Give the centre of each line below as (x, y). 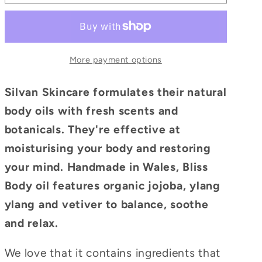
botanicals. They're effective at (92, 129)
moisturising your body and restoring (108, 148)
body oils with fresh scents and (91, 111)
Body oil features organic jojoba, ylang (112, 185)
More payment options (116, 59)
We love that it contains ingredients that (113, 253)
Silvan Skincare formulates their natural (116, 92)
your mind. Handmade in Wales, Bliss (106, 167)
